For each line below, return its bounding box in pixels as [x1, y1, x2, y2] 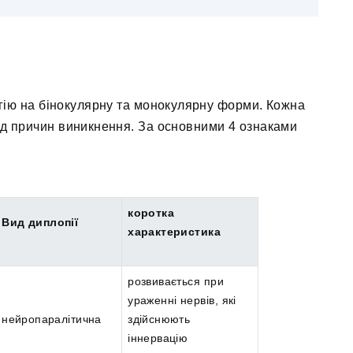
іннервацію [128, 332, 188, 345]
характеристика [128, 225, 221, 239]
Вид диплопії [2, 216, 79, 229]
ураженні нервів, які [128, 294, 236, 307]
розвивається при [128, 275, 224, 288]
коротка [128, 206, 175, 220]
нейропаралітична [2, 313, 102, 326]
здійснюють [128, 313, 191, 326]
